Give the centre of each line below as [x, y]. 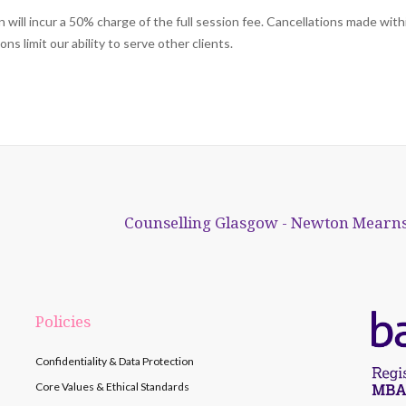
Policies [63, 321]
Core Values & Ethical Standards [112, 386]
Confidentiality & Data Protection [115, 361]
